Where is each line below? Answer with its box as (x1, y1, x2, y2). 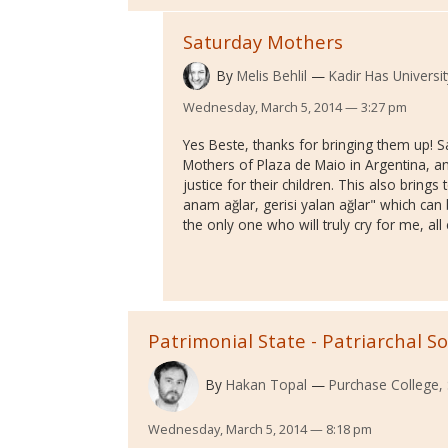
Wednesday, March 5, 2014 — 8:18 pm (148, 419, 372, 438)
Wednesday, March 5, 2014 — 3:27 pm (183, 97, 407, 116)
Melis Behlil (236, 66, 307, 86)
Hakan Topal (225, 375, 307, 395)
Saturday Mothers (183, 29, 343, 55)
